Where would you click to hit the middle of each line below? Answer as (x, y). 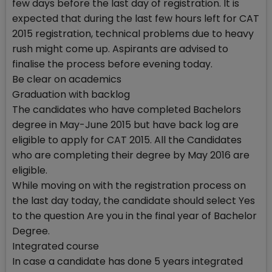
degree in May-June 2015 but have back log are (125, 125)
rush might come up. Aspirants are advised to (120, 49)
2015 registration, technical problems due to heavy (133, 34)
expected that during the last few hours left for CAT (136, 19)
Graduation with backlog (71, 94)
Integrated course (56, 246)
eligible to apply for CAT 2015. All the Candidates (127, 140)
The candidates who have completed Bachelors (127, 110)
